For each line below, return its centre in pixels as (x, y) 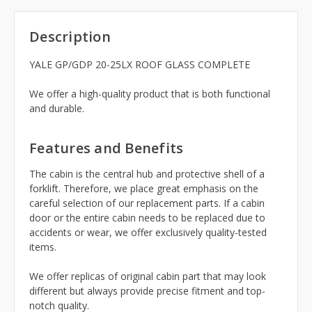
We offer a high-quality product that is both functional (150, 94)
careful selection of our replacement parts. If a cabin (147, 203)
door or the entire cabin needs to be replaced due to (147, 218)
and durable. (57, 109)
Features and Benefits (107, 148)
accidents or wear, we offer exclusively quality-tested (148, 233)
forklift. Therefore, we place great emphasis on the (144, 189)
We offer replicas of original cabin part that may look (148, 276)
